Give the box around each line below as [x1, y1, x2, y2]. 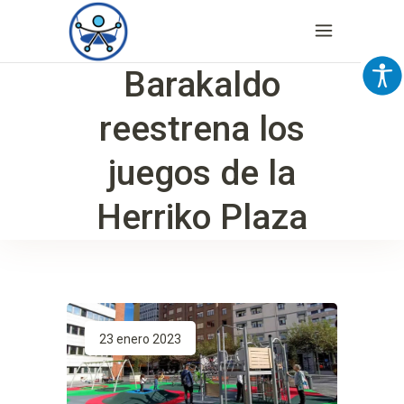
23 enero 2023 [99, 332, 181, 346]
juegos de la [108, 152, 296, 194]
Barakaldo [124, 64, 280, 106]
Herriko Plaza [96, 197, 308, 238]
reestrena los [99, 108, 305, 150]
